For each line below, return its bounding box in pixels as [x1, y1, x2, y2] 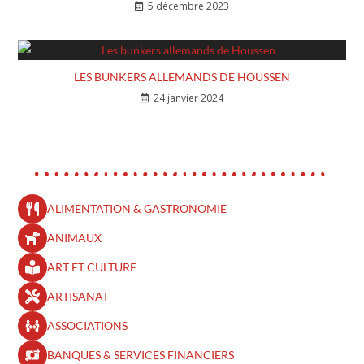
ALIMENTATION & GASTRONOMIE [47, 201, 227, 215]
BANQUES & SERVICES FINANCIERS [47, 348, 235, 362]
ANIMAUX [47, 231, 102, 245]
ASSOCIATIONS [47, 318, 128, 332]
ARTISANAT [47, 289, 110, 303]
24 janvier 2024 [154, 91, 223, 105]
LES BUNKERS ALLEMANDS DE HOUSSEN [74, 70, 290, 84]
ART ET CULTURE [47, 260, 137, 274]
